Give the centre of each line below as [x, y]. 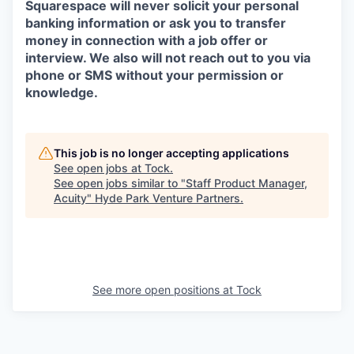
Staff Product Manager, [247, 183]
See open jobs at [99, 168]
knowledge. [62, 92]
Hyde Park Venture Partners [168, 198]
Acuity [70, 198]
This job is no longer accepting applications [171, 153]
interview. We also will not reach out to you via [168, 58]
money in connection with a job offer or [147, 40]
